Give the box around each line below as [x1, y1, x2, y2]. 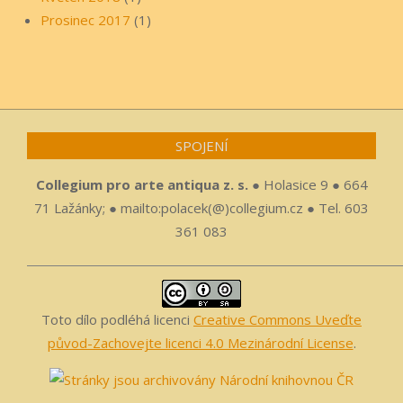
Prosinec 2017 [40, 11, 130, 30]
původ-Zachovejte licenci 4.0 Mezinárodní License [47, 334, 354, 353]
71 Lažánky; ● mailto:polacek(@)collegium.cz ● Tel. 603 [34, 199, 369, 218]
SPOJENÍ [175, 137, 228, 156]
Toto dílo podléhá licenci [41, 310, 193, 329]
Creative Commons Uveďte [193, 310, 362, 329]
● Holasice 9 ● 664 [247, 175, 368, 194]
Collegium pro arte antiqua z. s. [35, 175, 248, 194]
